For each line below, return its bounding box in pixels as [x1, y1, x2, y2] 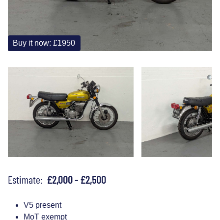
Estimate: [8, 172, 47, 186]
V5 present [24, 200, 61, 209]
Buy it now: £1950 [13, 38, 76, 47]
